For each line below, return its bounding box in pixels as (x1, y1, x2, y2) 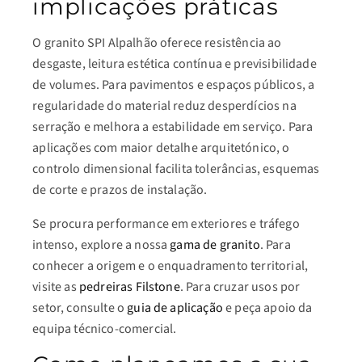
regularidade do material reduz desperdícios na (32, 97, 297, 115)
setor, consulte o (32, 299, 128, 317)
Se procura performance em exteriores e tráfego (32, 215, 300, 233)
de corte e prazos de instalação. (32, 181, 208, 199)
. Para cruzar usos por (179, 278, 301, 296)
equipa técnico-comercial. (32, 320, 177, 338)
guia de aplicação (127, 299, 223, 317)
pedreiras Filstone (78, 278, 180, 296)
